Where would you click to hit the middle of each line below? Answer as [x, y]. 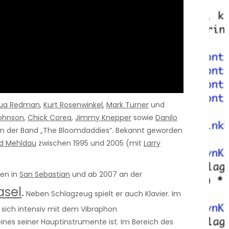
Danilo [166, 117]
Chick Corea [50, 117]
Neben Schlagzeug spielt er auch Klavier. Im [102, 194]
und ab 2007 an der [106, 175]
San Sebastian [45, 175]
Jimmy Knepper [103, 117]
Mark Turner [128, 105]
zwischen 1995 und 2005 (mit [90, 143]
